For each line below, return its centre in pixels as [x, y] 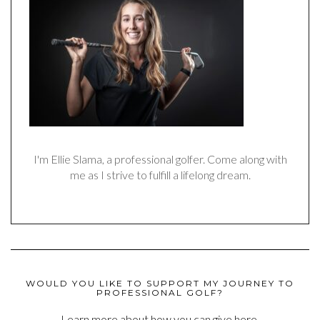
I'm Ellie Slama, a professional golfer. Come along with [160, 159]
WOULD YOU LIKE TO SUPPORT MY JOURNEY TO [160, 283]
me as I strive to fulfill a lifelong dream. [160, 174]
